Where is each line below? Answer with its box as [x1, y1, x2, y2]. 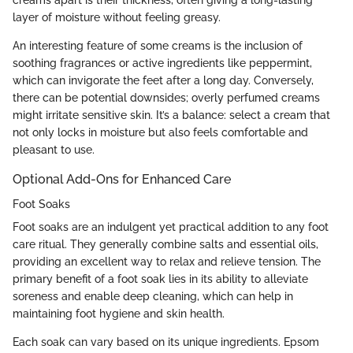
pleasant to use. [13, 143, 95, 157]
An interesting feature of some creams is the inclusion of [13, 39, 303, 53]
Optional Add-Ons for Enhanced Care [13, 172, 231, 188]
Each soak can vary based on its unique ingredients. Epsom [13, 336, 319, 349]
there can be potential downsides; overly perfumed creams [13, 91, 320, 105]
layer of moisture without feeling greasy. [13, 11, 221, 24]
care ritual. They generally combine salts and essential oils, [13, 238, 318, 251]
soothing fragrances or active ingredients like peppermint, [13, 57, 312, 70]
